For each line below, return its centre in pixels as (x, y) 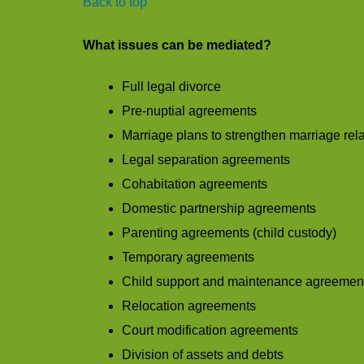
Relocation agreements (189, 306)
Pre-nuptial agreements (189, 111)
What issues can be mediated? (177, 45)
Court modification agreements (210, 331)
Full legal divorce (171, 87)
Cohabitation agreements (195, 184)
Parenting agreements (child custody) (229, 233)
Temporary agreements (188, 258)
